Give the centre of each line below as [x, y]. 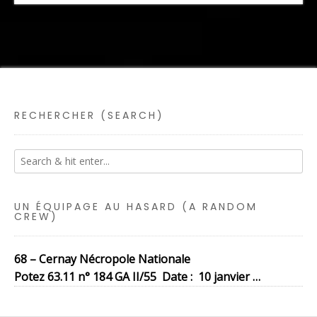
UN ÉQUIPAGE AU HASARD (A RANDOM [136, 206]
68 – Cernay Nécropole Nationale [102, 259]
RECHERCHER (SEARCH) [89, 115]
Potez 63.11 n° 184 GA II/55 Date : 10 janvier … [137, 276]
